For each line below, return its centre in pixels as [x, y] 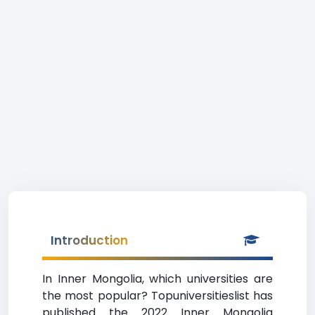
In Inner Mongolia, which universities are [157, 279]
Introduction [89, 240]
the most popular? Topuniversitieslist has [157, 296]
